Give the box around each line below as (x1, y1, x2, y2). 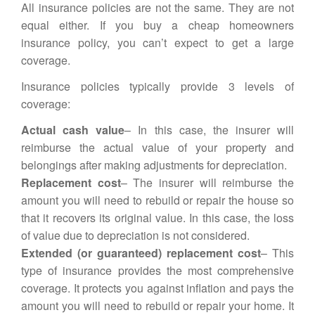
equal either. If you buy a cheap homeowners (21, 17, 294, 33)
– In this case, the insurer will (124, 122, 294, 138)
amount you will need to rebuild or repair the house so (21, 192, 294, 208)
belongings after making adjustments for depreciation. (21, 157, 287, 173)
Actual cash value (21, 122, 125, 138)
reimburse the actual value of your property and (21, 139, 294, 155)
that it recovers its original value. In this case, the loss (21, 210, 294, 226)
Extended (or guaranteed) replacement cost (21, 245, 261, 261)
